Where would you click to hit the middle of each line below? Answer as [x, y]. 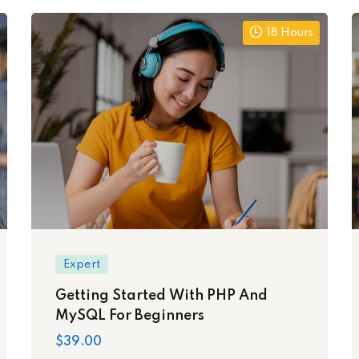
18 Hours [290, 33]
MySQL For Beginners [130, 315]
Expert [82, 264]
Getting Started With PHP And [161, 295]
